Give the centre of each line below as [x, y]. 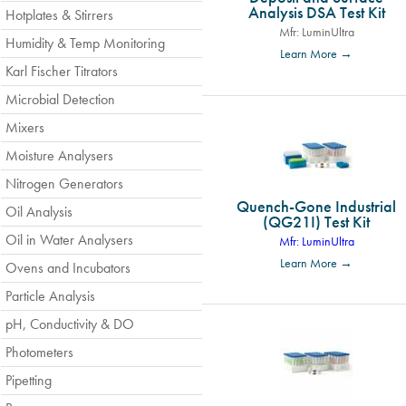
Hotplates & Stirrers [59, 15]
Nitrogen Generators [64, 184]
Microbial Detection [60, 99]
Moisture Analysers [59, 155]
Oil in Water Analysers [69, 240]
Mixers [25, 127]
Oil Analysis [39, 212]
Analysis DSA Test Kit [316, 13]
